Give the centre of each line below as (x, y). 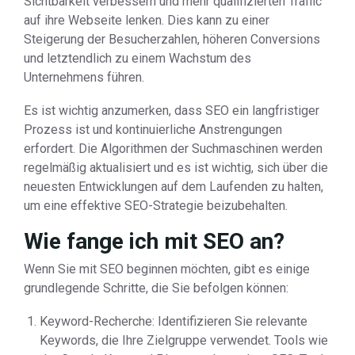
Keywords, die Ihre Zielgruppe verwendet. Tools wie (184, 340)
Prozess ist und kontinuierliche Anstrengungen (153, 130)
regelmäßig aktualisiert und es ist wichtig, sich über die (176, 168)
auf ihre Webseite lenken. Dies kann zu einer (147, 20)
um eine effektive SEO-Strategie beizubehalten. (156, 206)
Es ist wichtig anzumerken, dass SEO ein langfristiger (172, 111)
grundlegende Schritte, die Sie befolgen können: (156, 288)
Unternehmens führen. (84, 77)
